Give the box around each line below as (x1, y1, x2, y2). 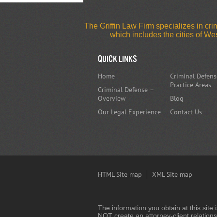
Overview (98, 94, 125, 103)
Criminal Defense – (98, 85, 154, 94)
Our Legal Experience (98, 108, 161, 116)
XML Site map (152, 170, 192, 179)
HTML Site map (98, 170, 142, 179)
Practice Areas (170, 80, 211, 89)
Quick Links (98, 54, 137, 64)
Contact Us (170, 108, 202, 116)
